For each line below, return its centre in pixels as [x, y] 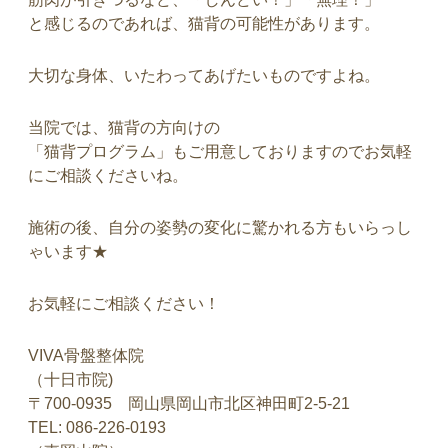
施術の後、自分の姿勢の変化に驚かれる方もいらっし [220, 227]
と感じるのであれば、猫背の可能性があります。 [204, 23]
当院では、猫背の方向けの [124, 127]
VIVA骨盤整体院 [86, 355]
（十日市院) [70, 379]
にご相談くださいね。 [108, 175]
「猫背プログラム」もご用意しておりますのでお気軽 [220, 151]
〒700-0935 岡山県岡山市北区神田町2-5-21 [189, 403]
